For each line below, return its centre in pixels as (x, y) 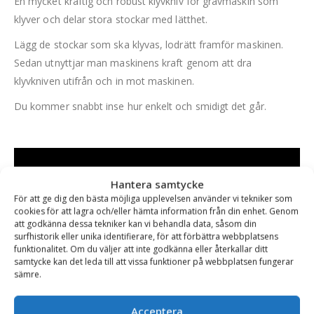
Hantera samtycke (157, 184)
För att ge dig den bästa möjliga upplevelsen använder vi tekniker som (153, 198)
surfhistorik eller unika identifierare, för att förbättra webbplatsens (146, 236)
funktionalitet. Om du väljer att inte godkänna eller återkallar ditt (141, 249)
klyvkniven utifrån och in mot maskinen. (104, 81)
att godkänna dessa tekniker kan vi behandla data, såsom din (135, 224)
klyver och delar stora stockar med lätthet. (111, 20)
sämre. (28, 274)
